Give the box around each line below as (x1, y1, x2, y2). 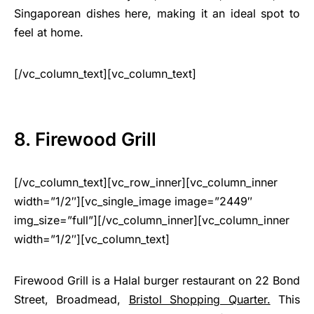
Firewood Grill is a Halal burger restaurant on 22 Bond (14, 273, 300, 288)
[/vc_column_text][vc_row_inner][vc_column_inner (14, 175, 278, 190)
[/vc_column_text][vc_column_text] (14, 67, 196, 81)
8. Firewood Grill (14, 128, 156, 151)
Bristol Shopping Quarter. (128, 292, 271, 307)
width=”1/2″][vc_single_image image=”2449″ (14, 194, 252, 209)
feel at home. (14, 25, 83, 40)
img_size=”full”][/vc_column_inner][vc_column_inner (14, 213, 289, 228)
